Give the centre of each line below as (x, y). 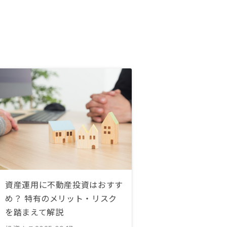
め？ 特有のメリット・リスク (61, 198)
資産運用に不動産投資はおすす (64, 184)
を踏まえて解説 (34, 212)
